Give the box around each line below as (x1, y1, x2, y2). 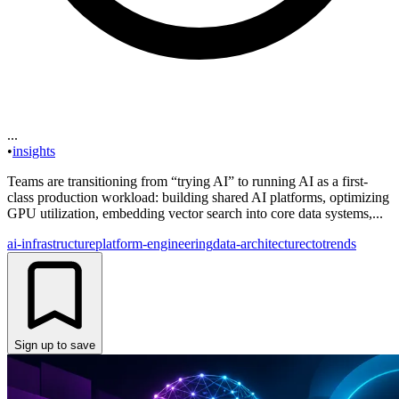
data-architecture (213, 235, 305, 251)
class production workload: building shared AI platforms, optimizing (7, 189, 389, 205)
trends (322, 235, 356, 251)
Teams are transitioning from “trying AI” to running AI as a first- (7, 173, 368, 189)
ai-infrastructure (7, 235, 95, 251)
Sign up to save (14, 338, 95, 352)
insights (12, 142, 55, 159)
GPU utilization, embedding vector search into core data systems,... (7, 205, 383, 221)
